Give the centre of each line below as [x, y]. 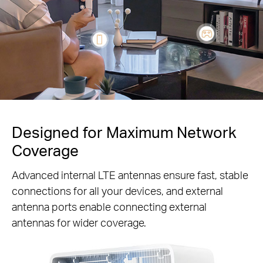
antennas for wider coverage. [79, 222]
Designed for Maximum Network [124, 131]
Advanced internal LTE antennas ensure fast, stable [130, 174]
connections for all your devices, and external [117, 190]
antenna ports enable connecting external [109, 206]
